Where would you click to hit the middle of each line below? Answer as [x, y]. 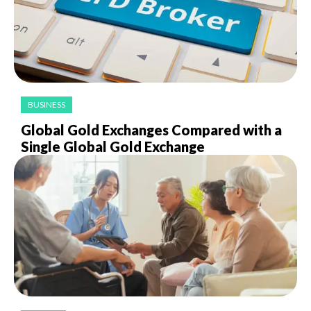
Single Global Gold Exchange [113, 147]
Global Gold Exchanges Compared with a [151, 130]
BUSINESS [47, 105]
